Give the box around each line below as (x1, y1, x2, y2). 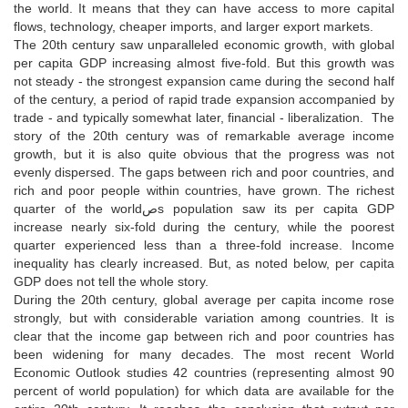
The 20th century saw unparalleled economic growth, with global (14, 36, 394, 52)
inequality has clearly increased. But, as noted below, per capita (14, 255, 394, 270)
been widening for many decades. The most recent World (14, 346, 394, 362)
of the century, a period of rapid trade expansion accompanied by (14, 91, 394, 107)
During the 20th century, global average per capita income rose (14, 291, 394, 307)
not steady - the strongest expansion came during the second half (14, 73, 394, 88)
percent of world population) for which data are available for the (14, 382, 394, 398)
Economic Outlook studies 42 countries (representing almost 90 (14, 364, 394, 380)
